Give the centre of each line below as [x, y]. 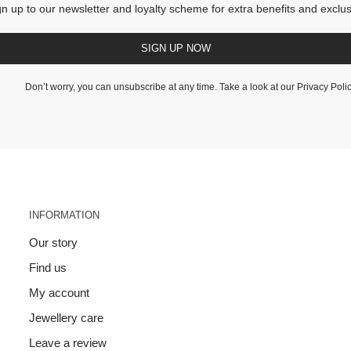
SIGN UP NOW [175, 48]
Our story [54, 242]
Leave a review [68, 342]
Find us [48, 267]
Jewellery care [67, 317]
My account [60, 292]
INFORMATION [65, 215]
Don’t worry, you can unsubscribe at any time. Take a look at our [161, 87]
